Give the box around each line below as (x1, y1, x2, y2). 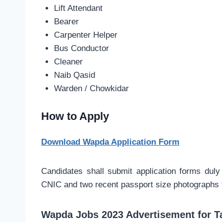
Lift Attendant (54, 3, 103, 13)
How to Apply (41, 110, 109, 122)
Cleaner (54, 57, 83, 67)
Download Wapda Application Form (41, 137, 179, 147)
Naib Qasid (54, 70, 95, 80)
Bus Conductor (54, 44, 109, 54)
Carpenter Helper (54, 30, 117, 40)
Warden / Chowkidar (54, 84, 129, 94)
